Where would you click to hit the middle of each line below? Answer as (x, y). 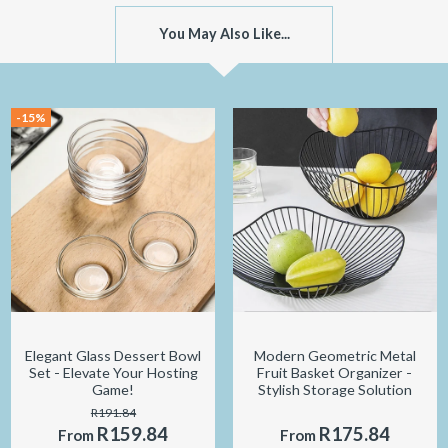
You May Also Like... (224, 33)
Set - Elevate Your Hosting (113, 373)
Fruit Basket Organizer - (335, 373)
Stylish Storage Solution (334, 390)
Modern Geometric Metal (334, 356)
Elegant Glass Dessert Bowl (113, 356)
